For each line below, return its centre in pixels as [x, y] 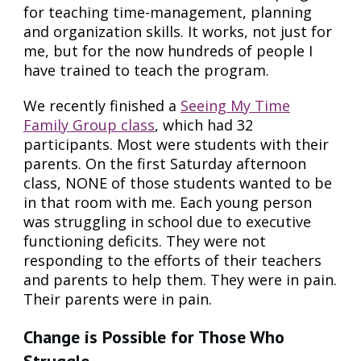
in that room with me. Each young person [168, 202]
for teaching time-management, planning [168, 12]
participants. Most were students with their [176, 144]
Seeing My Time [235, 105]
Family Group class [89, 124]
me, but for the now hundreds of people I [168, 50]
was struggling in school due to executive [167, 221]
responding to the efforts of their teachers [172, 260]
